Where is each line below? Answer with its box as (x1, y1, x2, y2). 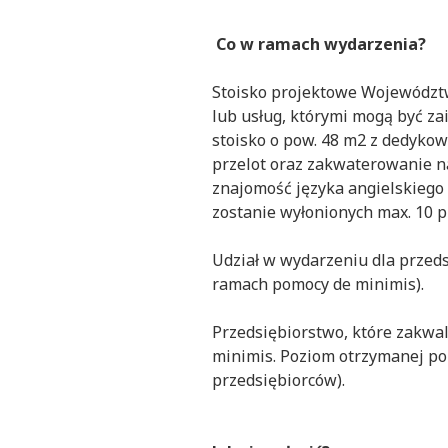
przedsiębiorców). (212, 369, 345, 392)
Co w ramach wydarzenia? (212, 33, 426, 56)
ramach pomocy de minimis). (212, 273, 424, 296)
